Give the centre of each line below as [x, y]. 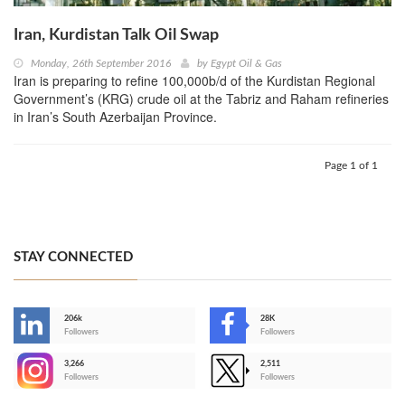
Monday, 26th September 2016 [101, 64]
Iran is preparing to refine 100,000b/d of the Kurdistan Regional [194, 81]
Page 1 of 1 [351, 166]
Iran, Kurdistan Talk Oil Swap [116, 36]
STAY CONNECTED [73, 258]
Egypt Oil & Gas [246, 64]
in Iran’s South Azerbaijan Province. [115, 117]
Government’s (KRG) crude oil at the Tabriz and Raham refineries [201, 99]
